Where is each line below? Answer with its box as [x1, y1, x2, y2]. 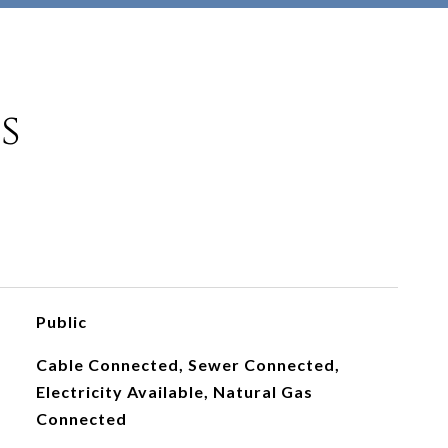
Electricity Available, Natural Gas [35, 382, 313, 401]
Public [35, 312, 87, 331]
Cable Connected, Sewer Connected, [35, 355, 340, 374]
